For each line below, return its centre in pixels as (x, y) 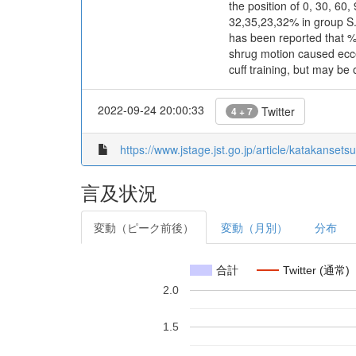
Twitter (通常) (316, 270)
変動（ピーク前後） (144, 227)
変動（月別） (254, 227)
